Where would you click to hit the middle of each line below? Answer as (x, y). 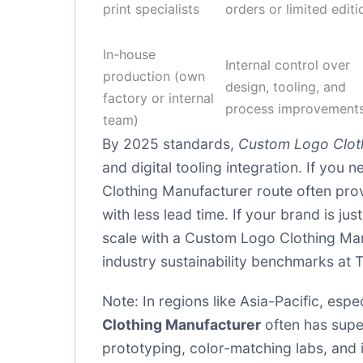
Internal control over (288, 65)
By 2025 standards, (170, 144)
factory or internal (158, 98)
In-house (129, 54)
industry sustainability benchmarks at (228, 261)
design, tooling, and (286, 87)
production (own (154, 76)
